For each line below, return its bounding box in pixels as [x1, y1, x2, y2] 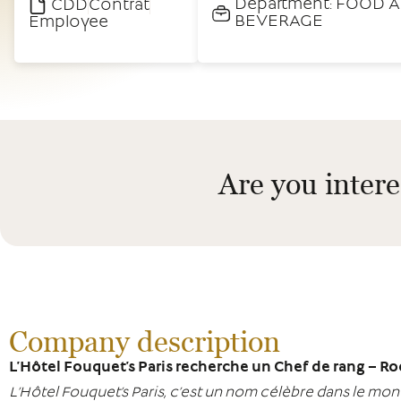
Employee [29, 14, 108, 31]
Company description [9, 320, 280, 361]
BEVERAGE [234, 13, 323, 30]
